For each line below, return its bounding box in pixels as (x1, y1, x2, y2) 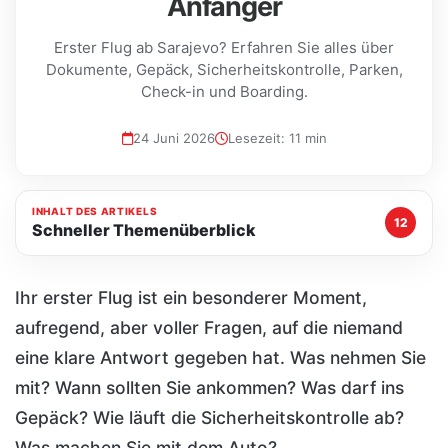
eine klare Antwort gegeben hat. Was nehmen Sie (15, 346, 426, 368)
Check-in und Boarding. (140, 82, 308, 102)
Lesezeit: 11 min (227, 130, 327, 147)
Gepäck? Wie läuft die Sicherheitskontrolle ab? (15, 406, 404, 428)
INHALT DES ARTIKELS (32, 204, 158, 217)
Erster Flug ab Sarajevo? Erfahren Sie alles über (54, 38, 394, 58)
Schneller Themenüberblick (32, 219, 256, 240)
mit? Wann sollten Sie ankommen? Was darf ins (15, 376, 404, 398)
